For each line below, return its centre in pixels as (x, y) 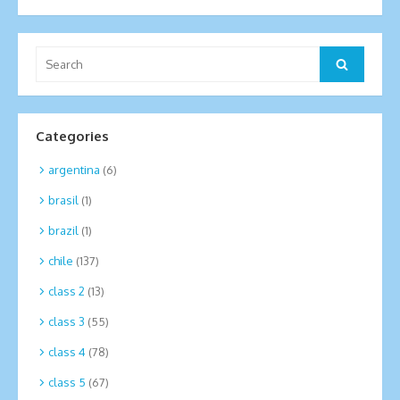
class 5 (67, 382)
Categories (72, 137)
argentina (74, 169)
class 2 (67, 291)
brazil (63, 230)
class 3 (67, 321)
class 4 (67, 351)
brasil (63, 200)
